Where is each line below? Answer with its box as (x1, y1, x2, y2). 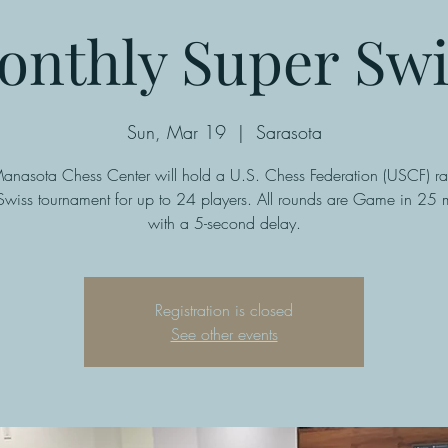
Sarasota (255, 120, 322, 144)
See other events (170, 323, 278, 345)
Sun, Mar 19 (126, 120, 226, 144)
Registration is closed (155, 299, 293, 321)
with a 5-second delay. (147, 212, 301, 234)
